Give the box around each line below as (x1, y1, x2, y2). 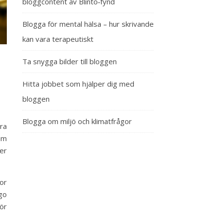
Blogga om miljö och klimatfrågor (22, 116, 132, 126)
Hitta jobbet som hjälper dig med (22, 79, 134, 89)
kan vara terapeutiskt (22, 34, 93, 44)
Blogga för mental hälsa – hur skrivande (22, 19, 154, 29)
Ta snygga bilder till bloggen (22, 56, 117, 66)
